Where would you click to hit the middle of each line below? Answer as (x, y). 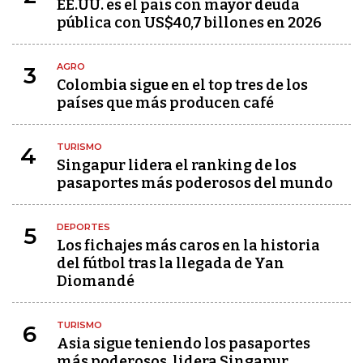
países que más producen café (165, 103)
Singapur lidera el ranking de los (177, 166)
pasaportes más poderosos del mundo (195, 184)
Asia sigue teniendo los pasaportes (184, 344)
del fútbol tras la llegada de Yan (171, 264)
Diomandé (96, 282)
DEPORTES (83, 227)
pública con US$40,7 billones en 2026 (189, 23)
